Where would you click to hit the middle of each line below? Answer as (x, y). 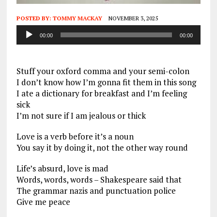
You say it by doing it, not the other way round (102, 148)
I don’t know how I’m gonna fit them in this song (106, 82)
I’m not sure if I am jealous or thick (81, 116)
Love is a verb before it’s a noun (75, 137)
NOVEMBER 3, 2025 (133, 18)
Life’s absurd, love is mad (62, 169)
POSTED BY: (34, 18)
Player (28, 42)
